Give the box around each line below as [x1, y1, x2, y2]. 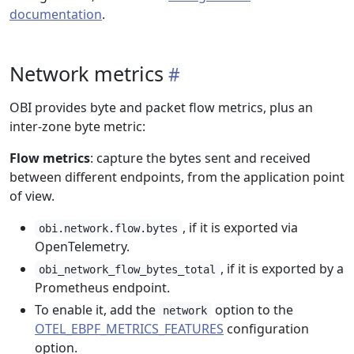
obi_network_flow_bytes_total [39, 263, 217, 276]
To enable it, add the [35, 301, 159, 318]
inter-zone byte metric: [9, 118, 145, 135]
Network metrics [9, 60, 164, 87]
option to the [211, 301, 293, 318]
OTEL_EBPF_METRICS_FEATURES [35, 320, 224, 337]
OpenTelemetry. [35, 238, 130, 255]
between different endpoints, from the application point [9, 168, 345, 186]
